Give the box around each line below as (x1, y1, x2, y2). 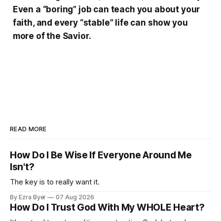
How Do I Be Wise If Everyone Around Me (10, 149, 192, 161)
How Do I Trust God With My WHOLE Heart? (10, 201, 205, 213)
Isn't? (10, 161, 35, 173)
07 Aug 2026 (56, 193, 94, 201)
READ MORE (10, 125, 47, 133)
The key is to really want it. (10, 177, 100, 186)
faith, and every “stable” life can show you (12, 17, 188, 28)
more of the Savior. (12, 31, 91, 41)
